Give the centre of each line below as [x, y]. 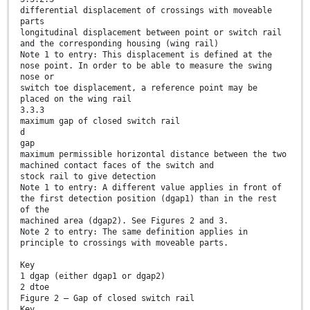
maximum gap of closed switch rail [100, 121]
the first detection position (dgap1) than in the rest [148, 199]
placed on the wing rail [76, 99]
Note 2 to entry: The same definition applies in [134, 232]
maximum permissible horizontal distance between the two [153, 155]
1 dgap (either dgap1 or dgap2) [93, 276]
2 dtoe [35, 288]
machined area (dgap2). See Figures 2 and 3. [124, 221]
